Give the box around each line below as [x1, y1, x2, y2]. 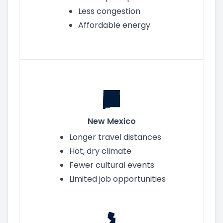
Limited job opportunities [69, 173, 166, 185]
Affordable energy [78, 19, 150, 31]
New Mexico [87, 115, 136, 127]
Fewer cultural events [69, 159, 154, 171]
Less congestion [78, 5, 140, 17]
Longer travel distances [69, 131, 161, 143]
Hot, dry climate [69, 145, 131, 157]
